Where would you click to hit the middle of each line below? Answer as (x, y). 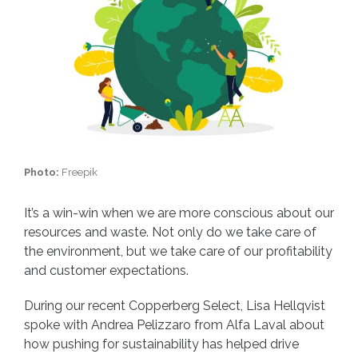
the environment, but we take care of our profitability (178, 252)
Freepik (78, 173)
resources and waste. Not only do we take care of (170, 233)
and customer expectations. (108, 271)
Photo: (42, 173)
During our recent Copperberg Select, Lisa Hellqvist (175, 306)
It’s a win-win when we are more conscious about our (179, 213)
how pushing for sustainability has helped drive (161, 344)
